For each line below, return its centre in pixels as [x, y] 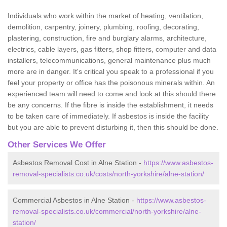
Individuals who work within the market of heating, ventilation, [105, 15]
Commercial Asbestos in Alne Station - [74, 200]
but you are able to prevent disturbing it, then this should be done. [113, 127]
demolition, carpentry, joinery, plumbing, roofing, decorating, [103, 27]
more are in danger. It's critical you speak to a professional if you [111, 71]
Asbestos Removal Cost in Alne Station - [78, 162]
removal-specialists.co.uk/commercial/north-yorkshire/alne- [107, 211]
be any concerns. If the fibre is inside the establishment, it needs [110, 105]
